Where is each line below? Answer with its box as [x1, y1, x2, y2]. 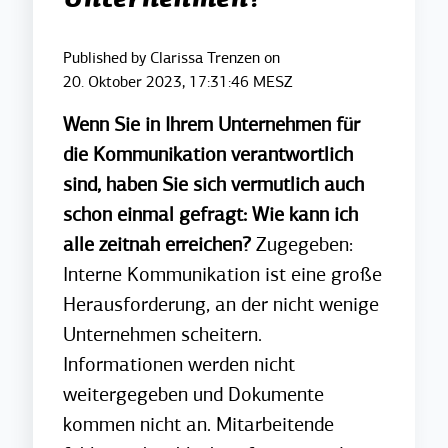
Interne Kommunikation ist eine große [63, 262, 383, 287]
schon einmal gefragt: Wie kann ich [63, 202, 359, 227]
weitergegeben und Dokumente [63, 382, 325, 407]
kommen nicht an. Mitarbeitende [63, 412, 335, 437]
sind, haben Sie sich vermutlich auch [63, 172, 365, 197]
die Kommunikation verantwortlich [63, 142, 354, 167]
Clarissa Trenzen [150, 48, 265, 68]
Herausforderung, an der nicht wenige [63, 292, 380, 317]
